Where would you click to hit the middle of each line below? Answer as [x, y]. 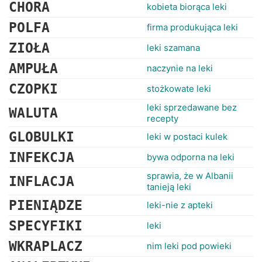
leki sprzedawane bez [192, 107]
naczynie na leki [180, 68]
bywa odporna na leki [191, 157]
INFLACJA [42, 181]
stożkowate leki [179, 89]
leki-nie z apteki [180, 205]
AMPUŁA [33, 68]
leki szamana [173, 48]
